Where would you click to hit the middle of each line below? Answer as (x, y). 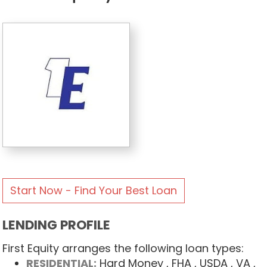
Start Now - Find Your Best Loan (93, 190)
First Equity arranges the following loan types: (123, 248)
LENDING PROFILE (56, 225)
